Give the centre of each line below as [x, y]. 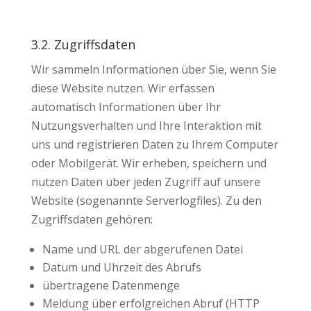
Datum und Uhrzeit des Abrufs [121, 267]
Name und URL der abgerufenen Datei [142, 249]
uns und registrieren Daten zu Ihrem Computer [154, 144]
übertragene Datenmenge [111, 285]
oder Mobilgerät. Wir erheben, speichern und [149, 163]
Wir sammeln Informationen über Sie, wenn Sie [153, 69]
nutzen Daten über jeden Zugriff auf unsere [145, 182]
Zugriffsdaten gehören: [92, 219]
